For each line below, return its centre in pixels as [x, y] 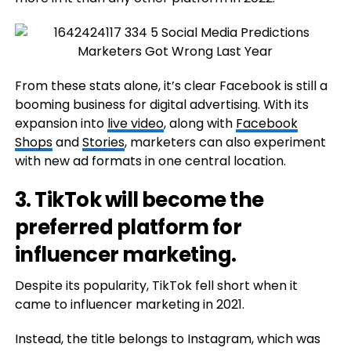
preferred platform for [128, 228]
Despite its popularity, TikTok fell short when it [156, 286]
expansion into [61, 124]
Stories [103, 143]
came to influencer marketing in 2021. [129, 305]
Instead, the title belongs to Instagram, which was [167, 339]
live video [135, 124]
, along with [199, 124]
